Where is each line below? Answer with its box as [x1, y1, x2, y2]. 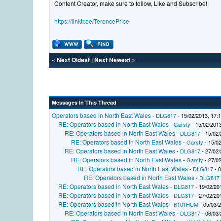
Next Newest [94, 55, 131, 65]
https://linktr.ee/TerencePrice [54, 17, 130, 26]
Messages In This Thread [52, 99, 117, 107]
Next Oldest [57, 55, 90, 65]
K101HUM [174, 200, 199, 209]
